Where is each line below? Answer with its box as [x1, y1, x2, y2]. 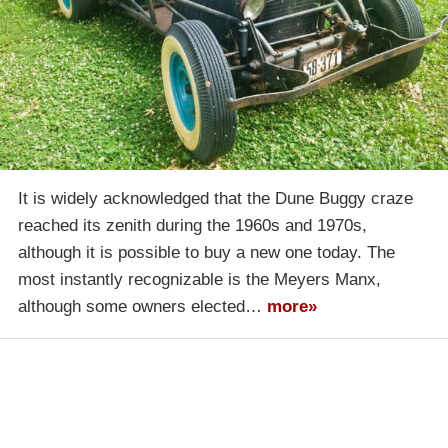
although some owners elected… [18, 296, 267, 316]
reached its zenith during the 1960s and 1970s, [18, 215, 367, 235]
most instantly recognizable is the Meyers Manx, [18, 269, 381, 289]
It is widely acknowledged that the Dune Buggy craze [18, 188, 413, 208]
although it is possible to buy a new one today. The [18, 242, 395, 262]
